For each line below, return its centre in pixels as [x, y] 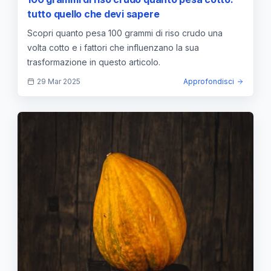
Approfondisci [209, 82]
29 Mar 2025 [59, 82]
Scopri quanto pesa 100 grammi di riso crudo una [125, 33]
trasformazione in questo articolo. [94, 62]
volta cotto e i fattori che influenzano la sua [113, 48]
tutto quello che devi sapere [93, 14]
